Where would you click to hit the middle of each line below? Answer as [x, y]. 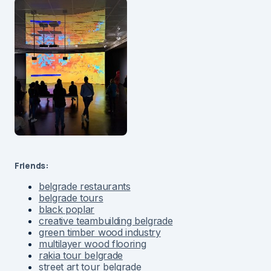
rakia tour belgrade [81, 255]
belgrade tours [71, 198]
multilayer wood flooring [93, 243]
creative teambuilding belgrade [106, 220]
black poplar [67, 209]
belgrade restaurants [85, 186]
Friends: [32, 165]
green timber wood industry [100, 232]
